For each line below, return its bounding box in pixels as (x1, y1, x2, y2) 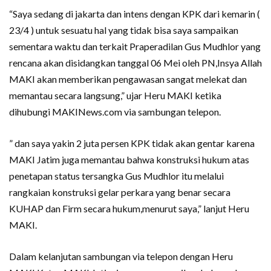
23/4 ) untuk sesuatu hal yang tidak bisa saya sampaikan (9, 24, 238, 36)
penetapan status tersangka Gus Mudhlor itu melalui (9, 170, 224, 182)
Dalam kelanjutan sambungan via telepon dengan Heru (9, 250, 233, 263)
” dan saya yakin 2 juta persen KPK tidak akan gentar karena (9, 137, 255, 149)
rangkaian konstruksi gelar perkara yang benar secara (9, 186, 230, 198)
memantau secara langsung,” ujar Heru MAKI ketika (9, 90, 221, 102)
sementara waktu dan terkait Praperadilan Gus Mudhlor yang (9, 41, 261, 53)
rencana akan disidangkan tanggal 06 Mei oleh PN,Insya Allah (9, 57, 262, 69)
